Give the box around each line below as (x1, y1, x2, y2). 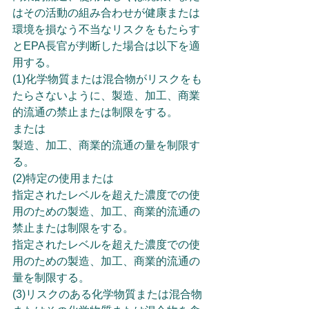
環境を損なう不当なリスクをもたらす (12, 23, 200, 35)
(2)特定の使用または (12, 172, 114, 184)
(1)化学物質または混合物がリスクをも (12, 73, 202, 85)
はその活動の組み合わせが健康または (12, 7, 200, 19)
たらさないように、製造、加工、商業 (12, 90, 200, 101)
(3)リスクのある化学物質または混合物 (12, 288, 202, 300)
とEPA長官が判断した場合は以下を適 (12, 40, 200, 52)
